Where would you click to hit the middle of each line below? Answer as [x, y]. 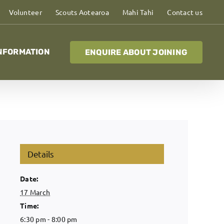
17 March [35, 192]
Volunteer [25, 12]
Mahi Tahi [138, 12]
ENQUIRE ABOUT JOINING [136, 52]
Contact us [185, 12]
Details [41, 154]
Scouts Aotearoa [82, 12]
